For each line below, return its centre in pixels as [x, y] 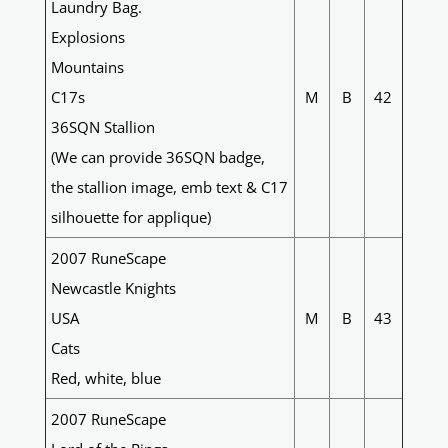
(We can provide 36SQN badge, [157, 157]
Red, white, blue [105, 378]
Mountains [87, 67]
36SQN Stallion [102, 127]
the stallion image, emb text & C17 [169, 187]
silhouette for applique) [130, 217]
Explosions [87, 37]
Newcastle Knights [113, 288]
